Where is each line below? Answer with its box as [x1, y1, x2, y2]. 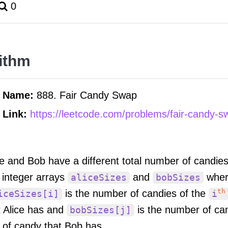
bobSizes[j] [70, 205, 131, 215]
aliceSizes [71, 172, 127, 183]
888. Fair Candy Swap [37, 90, 137, 101]
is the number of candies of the [62, 187, 209, 199]
